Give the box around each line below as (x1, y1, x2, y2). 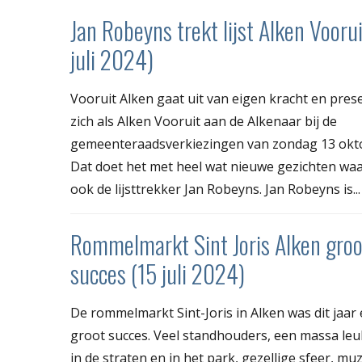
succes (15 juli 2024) (70, 255, 245, 293)
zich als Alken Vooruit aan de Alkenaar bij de (70, 112, 337, 131)
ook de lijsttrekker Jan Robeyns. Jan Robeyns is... (70, 180, 360, 199)
